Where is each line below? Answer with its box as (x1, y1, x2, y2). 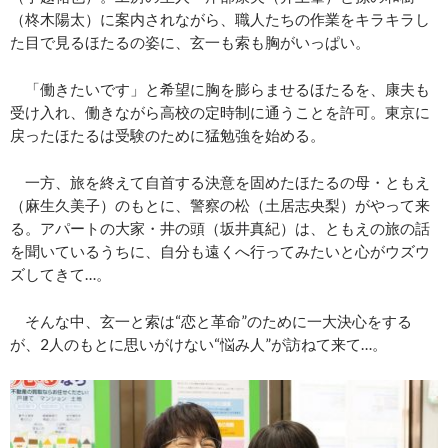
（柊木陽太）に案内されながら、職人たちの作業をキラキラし (10, 10, 430, 29)
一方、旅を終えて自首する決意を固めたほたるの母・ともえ (10, 173, 430, 192)
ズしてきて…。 (10, 265, 111, 284)
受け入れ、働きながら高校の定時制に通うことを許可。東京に (10, 103, 430, 122)
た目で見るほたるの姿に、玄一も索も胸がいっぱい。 (10, 33, 370, 52)
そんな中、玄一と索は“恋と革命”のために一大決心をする (10, 312, 412, 331)
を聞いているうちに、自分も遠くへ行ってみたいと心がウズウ (10, 242, 430, 261)
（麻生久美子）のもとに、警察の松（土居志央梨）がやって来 (10, 196, 430, 215)
